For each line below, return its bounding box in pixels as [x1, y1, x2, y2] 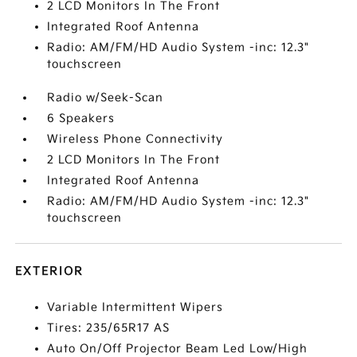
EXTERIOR [15, 265, 84, 278]
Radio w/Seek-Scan [47, 91, 164, 104]
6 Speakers [47, 112, 116, 125]
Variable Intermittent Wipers [47, 300, 224, 314]
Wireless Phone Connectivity [47, 132, 224, 146]
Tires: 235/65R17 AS [47, 321, 171, 335]
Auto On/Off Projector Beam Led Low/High [47, 342, 308, 355]
